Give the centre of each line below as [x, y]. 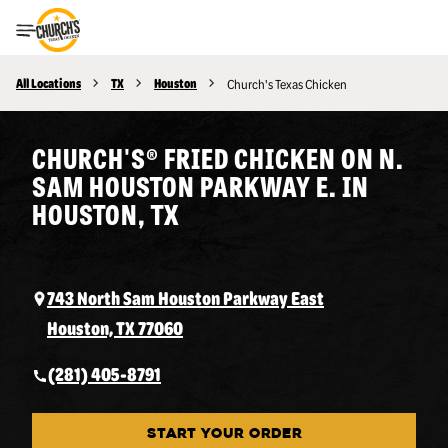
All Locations [48, 83]
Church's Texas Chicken [287, 83]
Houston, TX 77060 [115, 327]
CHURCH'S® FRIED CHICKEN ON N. [218, 157]
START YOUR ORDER [224, 434]
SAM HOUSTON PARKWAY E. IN [200, 185]
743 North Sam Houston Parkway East [185, 297]
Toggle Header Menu [118, 34]
